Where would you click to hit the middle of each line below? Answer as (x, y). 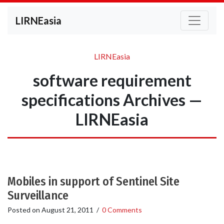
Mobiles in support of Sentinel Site (93, 181)
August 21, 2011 (67, 210)
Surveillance (38, 195)
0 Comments (122, 210)
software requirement (112, 80)
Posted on (24, 210)
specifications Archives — (112, 100)
